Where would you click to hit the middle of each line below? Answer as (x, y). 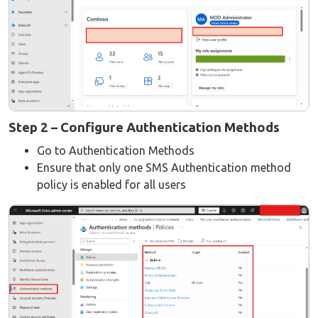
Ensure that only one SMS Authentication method (164, 167)
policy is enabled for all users (111, 184)
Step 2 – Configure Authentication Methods (144, 127)
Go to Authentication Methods (116, 150)
